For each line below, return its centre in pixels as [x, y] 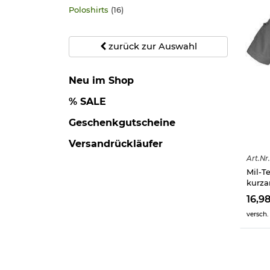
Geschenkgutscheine [122, 122]
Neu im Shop [101, 80]
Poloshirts [90, 9]
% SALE [87, 101]
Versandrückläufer [116, 143]
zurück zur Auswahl [151, 46]
